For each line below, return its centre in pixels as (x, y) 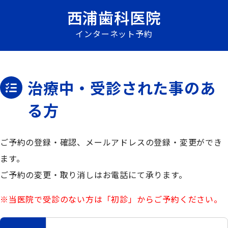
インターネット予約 (114, 34)
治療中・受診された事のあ (122, 88)
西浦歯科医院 (114, 17)
